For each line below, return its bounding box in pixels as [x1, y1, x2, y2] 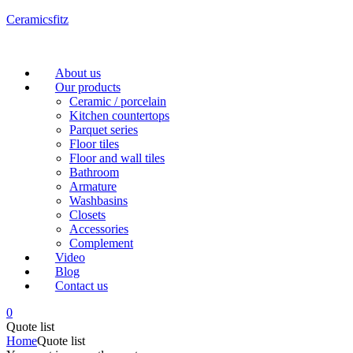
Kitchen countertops [69, 109, 169, 122]
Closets [69, 208, 106, 221]
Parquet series [69, 123, 138, 136]
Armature [69, 180, 117, 193]
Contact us [54, 279, 108, 292]
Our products [54, 80, 121, 94]
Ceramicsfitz [6, 13, 69, 26]
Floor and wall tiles [69, 151, 165, 165]
